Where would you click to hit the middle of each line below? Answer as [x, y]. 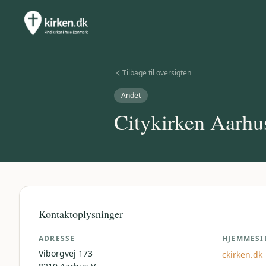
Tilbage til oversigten [157, 73]
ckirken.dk [242, 254]
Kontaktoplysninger [81, 214]
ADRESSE [57, 238]
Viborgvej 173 [66, 253]
